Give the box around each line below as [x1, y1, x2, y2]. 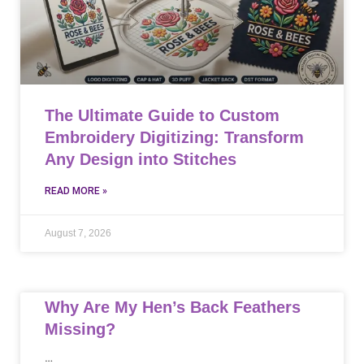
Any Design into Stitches [45, 150, 236, 168]
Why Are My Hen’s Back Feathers [45, 298, 301, 316]
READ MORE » [45, 185, 107, 197]
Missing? [45, 320, 115, 338]
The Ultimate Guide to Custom [45, 106, 279, 124]
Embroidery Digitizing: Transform [45, 128, 304, 146]
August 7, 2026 [45, 227, 111, 239]
